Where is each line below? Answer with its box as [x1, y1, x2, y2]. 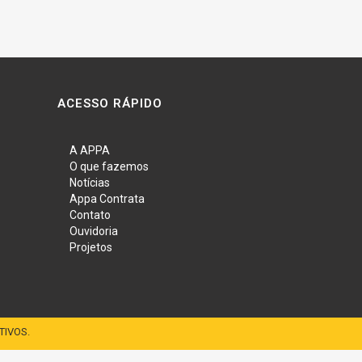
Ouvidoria [69, 224, 118, 238]
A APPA [69, 143, 110, 157]
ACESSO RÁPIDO [57, 95, 162, 111]
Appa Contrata [69, 192, 145, 205]
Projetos [69, 240, 112, 254]
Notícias [69, 175, 110, 189]
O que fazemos [69, 159, 149, 173]
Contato [69, 208, 111, 221]
